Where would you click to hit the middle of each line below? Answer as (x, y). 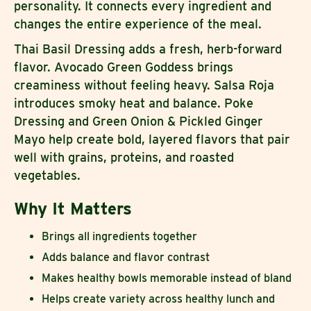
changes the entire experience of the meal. (138, 24)
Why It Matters (73, 208)
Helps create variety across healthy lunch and (158, 299)
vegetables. (47, 175)
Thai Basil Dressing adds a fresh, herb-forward (148, 49)
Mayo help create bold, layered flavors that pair (152, 139)
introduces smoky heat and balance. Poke (134, 103)
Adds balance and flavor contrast (126, 257)
